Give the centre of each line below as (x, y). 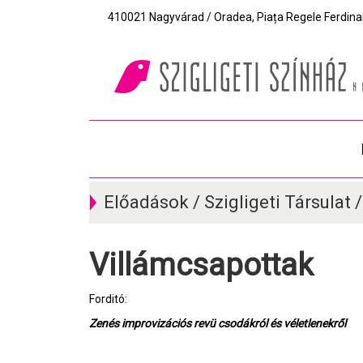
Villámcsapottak (211, 265)
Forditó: (108, 299)
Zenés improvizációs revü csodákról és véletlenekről (218, 323)
